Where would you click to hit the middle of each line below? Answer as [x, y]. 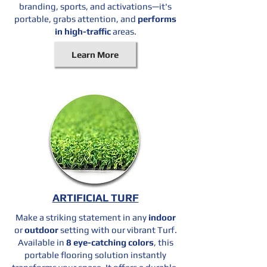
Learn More [95, 54]
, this [163, 242]
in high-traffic [83, 31]
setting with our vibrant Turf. [118, 230]
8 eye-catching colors [109, 242]
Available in [41, 242]
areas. [123, 31]
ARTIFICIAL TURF [95, 198]
